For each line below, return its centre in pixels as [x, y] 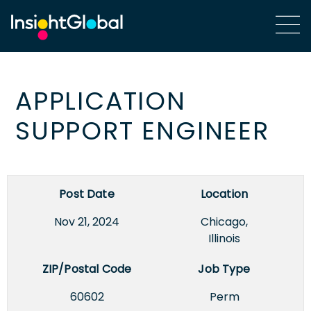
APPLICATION [101, 101]
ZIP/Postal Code [87, 269]
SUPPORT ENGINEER [142, 131]
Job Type [224, 269]
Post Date [87, 194]
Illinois [224, 238]
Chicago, [224, 221]
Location [224, 194]
